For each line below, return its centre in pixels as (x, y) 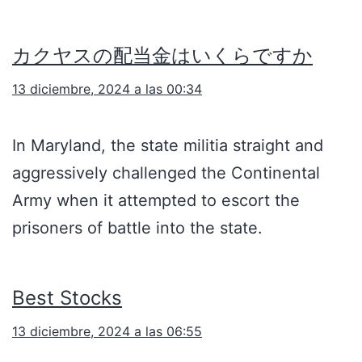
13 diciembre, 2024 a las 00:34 (107, 89)
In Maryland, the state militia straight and (168, 146)
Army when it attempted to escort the (156, 201)
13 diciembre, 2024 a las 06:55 (107, 332)
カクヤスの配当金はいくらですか (162, 56)
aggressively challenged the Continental (166, 173)
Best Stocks (67, 298)
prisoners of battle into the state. (137, 228)
